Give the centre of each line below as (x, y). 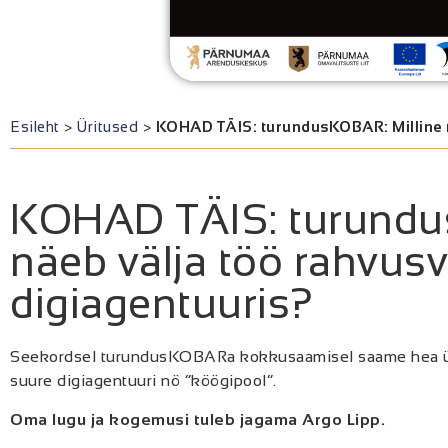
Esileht (35, 127)
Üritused (107, 127)
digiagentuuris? (162, 304)
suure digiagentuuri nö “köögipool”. (143, 381)
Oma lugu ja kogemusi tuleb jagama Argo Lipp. (197, 419)
